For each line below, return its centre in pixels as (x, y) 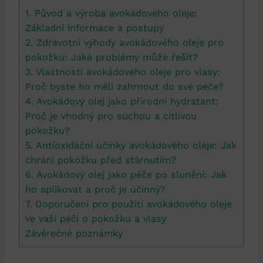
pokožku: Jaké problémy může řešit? (112, 57)
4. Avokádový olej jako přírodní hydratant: (122, 101)
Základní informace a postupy (95, 28)
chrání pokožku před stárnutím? (101, 160)
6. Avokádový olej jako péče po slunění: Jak (126, 174)
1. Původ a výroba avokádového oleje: (111, 13)
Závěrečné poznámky (74, 233)
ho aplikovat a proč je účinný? (95, 189)
